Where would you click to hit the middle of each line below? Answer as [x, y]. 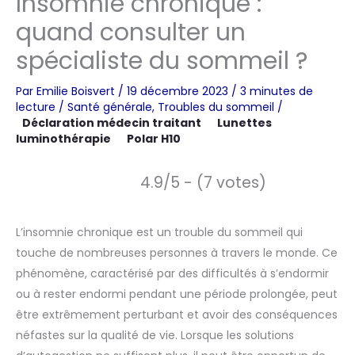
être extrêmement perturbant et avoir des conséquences [177, 314]
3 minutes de [277, 91]
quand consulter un [131, 32]
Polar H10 [154, 138]
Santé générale [110, 107]
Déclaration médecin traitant [112, 122]
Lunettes [244, 122]
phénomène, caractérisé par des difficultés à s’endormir [172, 273]
